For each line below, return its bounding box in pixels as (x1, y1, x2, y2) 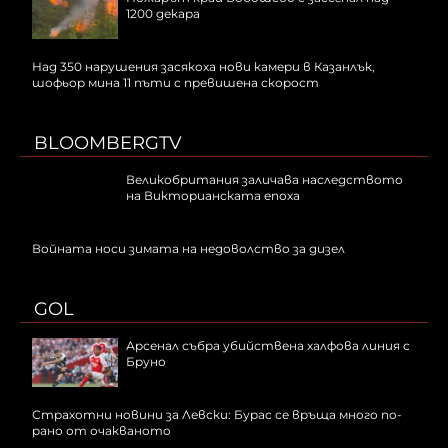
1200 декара (126, 6, 200, 22)
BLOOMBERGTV (34, 132, 182, 155)
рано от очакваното (32, 423, 171, 439)
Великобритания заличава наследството (126, 172, 403, 188)
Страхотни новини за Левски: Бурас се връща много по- (32, 407, 402, 423)
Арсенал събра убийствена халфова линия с (126, 338, 410, 354)
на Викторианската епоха (126, 188, 300, 204)
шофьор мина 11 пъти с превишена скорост (32, 75, 319, 91)
